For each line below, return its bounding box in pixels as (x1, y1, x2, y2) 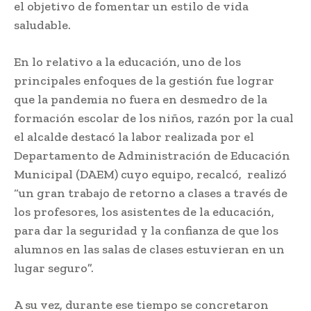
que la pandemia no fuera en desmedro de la (14, 92, 267, 108)
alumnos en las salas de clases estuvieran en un (14, 242, 285, 258)
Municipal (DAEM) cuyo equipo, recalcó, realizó (14, 167, 287, 183)
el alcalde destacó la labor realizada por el (14, 129, 254, 145)
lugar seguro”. (14, 260, 94, 276)
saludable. (14, 17, 71, 33)
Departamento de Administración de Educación (14, 148, 290, 164)
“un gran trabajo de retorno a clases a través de (14, 185, 287, 201)
